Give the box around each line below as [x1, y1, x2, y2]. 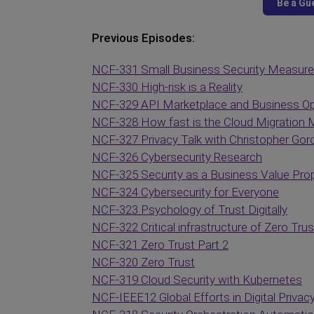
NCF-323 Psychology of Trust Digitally [92, 203, 287, 217]
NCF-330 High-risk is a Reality [92, 80, 243, 94]
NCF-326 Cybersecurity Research [92, 150, 262, 164]
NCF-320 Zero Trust [92, 255, 195, 269]
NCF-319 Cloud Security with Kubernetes [92, 273, 302, 287]
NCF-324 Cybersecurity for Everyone [92, 185, 279, 199]
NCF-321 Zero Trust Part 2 [92, 238, 228, 252]
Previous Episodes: [92, 31, 195, 45]
